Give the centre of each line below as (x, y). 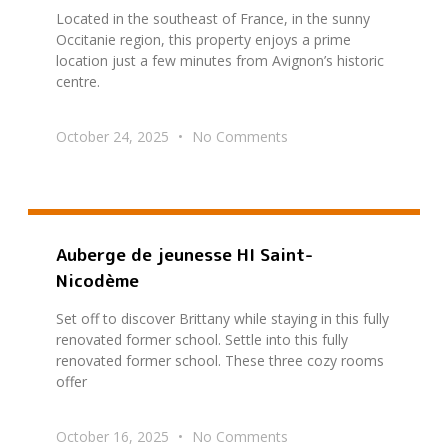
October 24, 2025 (114, 136)
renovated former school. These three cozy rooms (220, 361)
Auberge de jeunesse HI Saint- (184, 255)
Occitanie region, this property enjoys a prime (203, 39)
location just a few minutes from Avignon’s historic (220, 60)
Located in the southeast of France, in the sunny (213, 18)
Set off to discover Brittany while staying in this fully (222, 319)
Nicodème (97, 281)
